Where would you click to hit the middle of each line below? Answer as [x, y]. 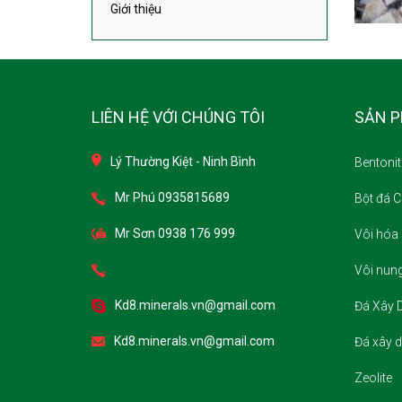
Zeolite [373, 378]
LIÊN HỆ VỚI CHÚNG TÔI [178, 118]
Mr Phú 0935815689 [172, 198]
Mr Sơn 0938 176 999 [175, 234]
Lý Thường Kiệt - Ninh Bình [183, 162]
